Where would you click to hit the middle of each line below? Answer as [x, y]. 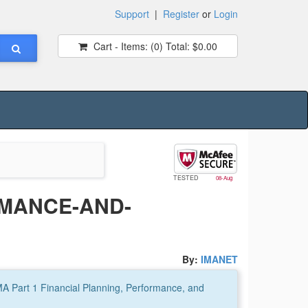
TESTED [187, 178]
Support [132, 14]
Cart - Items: [120, 46]
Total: [176, 46]
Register [181, 14]
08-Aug [224, 178]
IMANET [219, 259]
